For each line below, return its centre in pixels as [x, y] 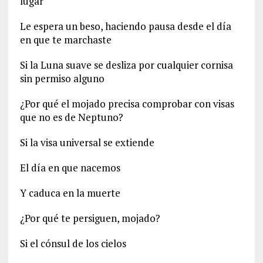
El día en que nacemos [70, 168]
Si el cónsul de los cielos [73, 244]
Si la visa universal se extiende [87, 143]
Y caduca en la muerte [70, 193]
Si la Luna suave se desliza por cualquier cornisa [126, 65]
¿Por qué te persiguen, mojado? [90, 218]
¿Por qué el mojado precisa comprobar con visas [127, 104]
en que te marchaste [65, 40]
